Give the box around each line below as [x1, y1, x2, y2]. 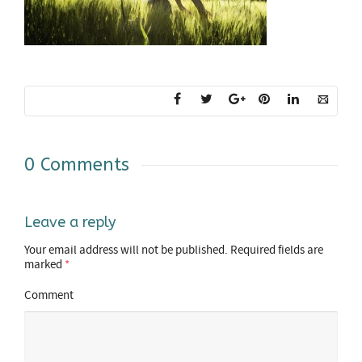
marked [24, 257, 65, 272]
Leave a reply [24, 213, 116, 231]
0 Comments [24, 154, 129, 175]
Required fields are [230, 242, 323, 258]
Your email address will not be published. [24, 242, 228, 258]
